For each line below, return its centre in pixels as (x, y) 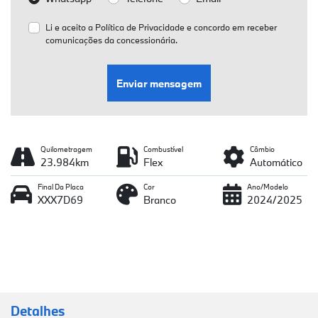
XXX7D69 (61, 200)
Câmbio (262, 149)
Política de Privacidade (139, 27)
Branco (160, 200)
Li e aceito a (70, 27)
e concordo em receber (230, 27)
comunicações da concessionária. (111, 40)
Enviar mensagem (159, 83)
